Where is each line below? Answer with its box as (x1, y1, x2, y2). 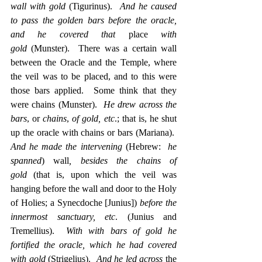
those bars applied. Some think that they (11, 85, 177, 95)
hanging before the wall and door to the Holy (11, 183, 177, 194)
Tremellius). (11, 225, 67, 236)
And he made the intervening (11, 141, 122, 151)
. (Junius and (115, 211, 177, 222)
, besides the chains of (69, 155, 177, 166)
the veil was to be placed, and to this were (11, 71, 177, 81)
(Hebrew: (122, 141, 168, 151)
